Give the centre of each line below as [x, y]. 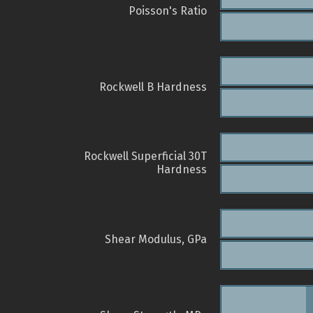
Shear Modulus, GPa [156, 240]
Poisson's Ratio [168, 11]
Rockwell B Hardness [153, 87]
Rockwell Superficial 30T [145, 156]
